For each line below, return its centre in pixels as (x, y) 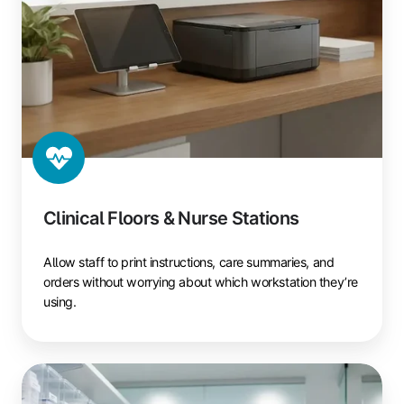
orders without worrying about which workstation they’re (201, 282)
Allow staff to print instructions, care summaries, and (189, 262)
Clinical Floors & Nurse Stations (171, 219)
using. (60, 302)
